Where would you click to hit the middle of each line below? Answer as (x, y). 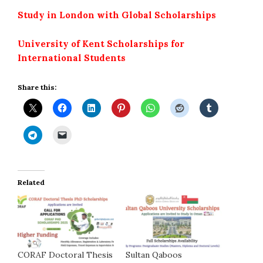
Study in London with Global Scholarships (117, 15)
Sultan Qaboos (154, 255)
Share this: (37, 87)
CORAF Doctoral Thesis (65, 255)
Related (31, 183)
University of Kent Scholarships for (101, 44)
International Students (72, 58)
